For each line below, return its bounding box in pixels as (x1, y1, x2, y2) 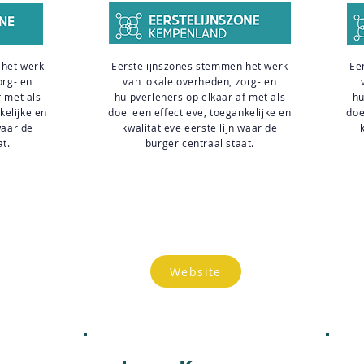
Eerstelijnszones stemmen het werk (111, 59, 288, 72)
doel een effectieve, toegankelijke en (108, 106, 292, 119)
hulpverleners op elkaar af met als (114, 90, 286, 103)
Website (170, 263, 222, 279)
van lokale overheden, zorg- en (123, 75, 277, 88)
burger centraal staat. (145, 136, 255, 149)
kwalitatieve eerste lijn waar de (122, 121, 278, 134)
